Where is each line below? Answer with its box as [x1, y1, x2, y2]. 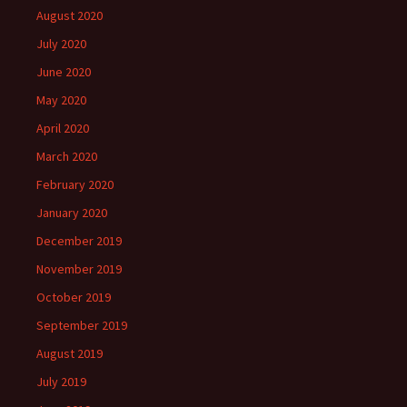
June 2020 [36, 64, 91, 80]
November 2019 [36, 261, 122, 277]
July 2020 [36, 35, 86, 52]
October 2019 [36, 289, 111, 305]
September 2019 [36, 317, 127, 333]
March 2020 [36, 148, 97, 164]
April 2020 [36, 120, 89, 136]
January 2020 [36, 204, 107, 221]
